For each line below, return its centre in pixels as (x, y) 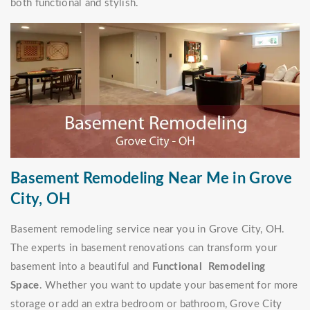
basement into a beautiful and (82, 267)
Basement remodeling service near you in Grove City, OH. (148, 230)
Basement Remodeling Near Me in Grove (152, 179)
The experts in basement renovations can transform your (144, 248)
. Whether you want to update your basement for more (168, 286)
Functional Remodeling (209, 267)
